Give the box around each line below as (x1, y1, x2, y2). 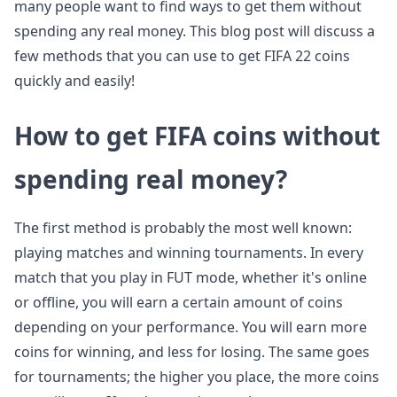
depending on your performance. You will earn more (14, 317, 367, 337)
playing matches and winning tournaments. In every (14, 243, 363, 262)
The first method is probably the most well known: (14, 218, 352, 237)
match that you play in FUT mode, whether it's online (14, 268, 367, 287)
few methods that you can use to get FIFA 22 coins (14, 46, 350, 66)
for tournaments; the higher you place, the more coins (14, 367, 379, 386)
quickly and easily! (14, 71, 135, 90)
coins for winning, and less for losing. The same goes (14, 342, 370, 362)
